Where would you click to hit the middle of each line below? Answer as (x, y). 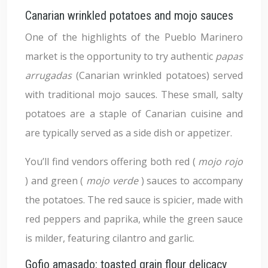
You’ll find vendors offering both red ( (112, 162)
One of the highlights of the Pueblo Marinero (134, 37)
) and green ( (56, 181)
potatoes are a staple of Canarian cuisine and (134, 114)
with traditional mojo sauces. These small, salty (134, 95)
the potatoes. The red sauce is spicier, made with (134, 200)
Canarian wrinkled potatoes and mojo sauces (129, 16)
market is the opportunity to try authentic (120, 56)
